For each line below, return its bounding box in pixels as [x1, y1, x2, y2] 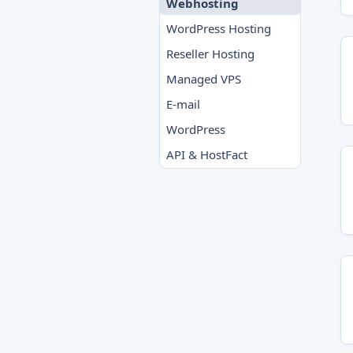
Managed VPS [166, 71, 241, 87]
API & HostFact [166, 147, 247, 162]
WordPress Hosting [166, 20, 271, 36]
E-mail [166, 96, 200, 112]
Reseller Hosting [166, 46, 255, 61]
